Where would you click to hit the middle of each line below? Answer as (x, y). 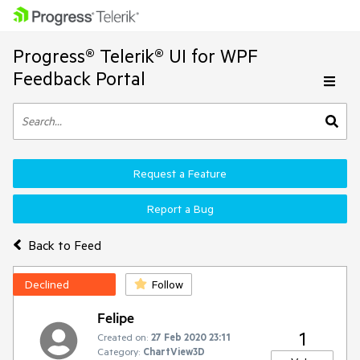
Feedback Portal (79, 78)
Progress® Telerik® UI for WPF (135, 56)
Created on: (123, 337)
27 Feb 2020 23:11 (191, 337)
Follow (168, 284)
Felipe (116, 317)
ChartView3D (174, 351)
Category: (119, 351)
